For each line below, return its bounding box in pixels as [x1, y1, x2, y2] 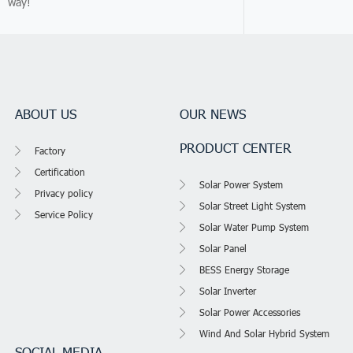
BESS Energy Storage [199, 262, 290, 276]
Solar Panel [199, 241, 247, 255]
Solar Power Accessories [199, 305, 301, 318]
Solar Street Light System [199, 199, 307, 212]
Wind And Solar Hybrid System [199, 326, 330, 340]
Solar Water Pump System [199, 220, 310, 233]
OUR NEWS [180, 104, 247, 122]
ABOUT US [15, 104, 77, 122]
